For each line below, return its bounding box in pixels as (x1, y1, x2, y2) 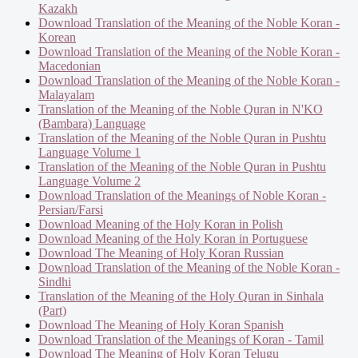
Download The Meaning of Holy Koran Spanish (38, 317, 284, 332)
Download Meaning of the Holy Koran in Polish (38, 217, 283, 231)
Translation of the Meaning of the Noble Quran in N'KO (38, 101, 323, 116)
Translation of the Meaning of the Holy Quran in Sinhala (38, 288, 324, 303)
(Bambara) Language (38, 116, 145, 130)
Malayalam (38, 87, 94, 101)
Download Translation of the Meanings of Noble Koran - (38, 188, 326, 202)
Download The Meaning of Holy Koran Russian (38, 245, 284, 260)
